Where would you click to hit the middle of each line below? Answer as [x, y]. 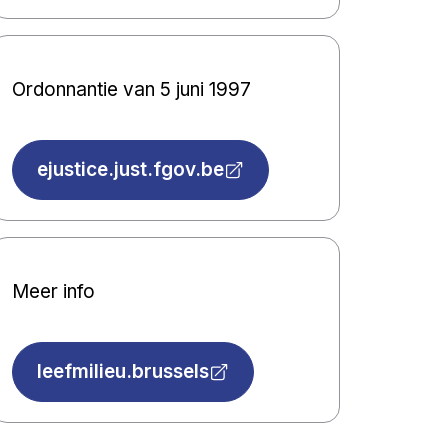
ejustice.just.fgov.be [130, 170]
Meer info [53, 291]
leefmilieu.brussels [122, 372]
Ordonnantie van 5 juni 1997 [131, 89]
